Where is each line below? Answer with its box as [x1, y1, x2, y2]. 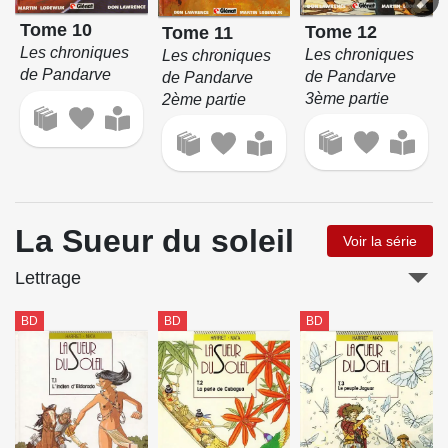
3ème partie [305, 89, 390, 107]
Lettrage [15, 268, 81, 289]
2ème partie [162, 90, 247, 108]
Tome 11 [162, 22, 234, 43]
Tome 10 [19, 19, 92, 40]
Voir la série [343, 233, 417, 250]
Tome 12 [305, 21, 378, 42]
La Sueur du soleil [15, 223, 294, 260]
